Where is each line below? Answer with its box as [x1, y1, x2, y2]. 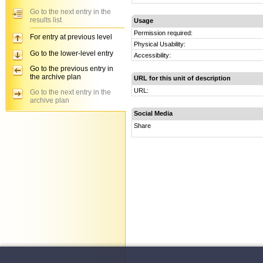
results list [30, 16, 62, 24]
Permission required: [134, 29, 193, 36]
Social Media [134, 110, 173, 117]
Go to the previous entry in [30, 65, 113, 73]
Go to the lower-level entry [30, 49, 113, 58]
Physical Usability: [134, 41, 186, 48]
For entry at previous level [30, 33, 112, 41]
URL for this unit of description [134, 75, 231, 82]
